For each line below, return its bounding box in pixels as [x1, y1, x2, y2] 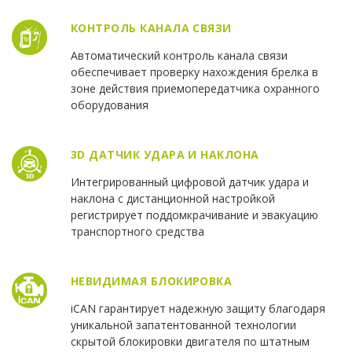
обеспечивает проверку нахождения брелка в [70, 64, 318, 80]
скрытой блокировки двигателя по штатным [70, 334, 310, 350]
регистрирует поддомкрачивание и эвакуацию [70, 207, 318, 223]
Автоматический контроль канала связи [70, 48, 288, 64]
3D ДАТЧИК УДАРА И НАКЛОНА [70, 147, 259, 163]
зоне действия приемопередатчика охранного [70, 81, 320, 97]
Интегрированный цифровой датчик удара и [70, 174, 309, 190]
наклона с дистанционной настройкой [70, 191, 275, 207]
